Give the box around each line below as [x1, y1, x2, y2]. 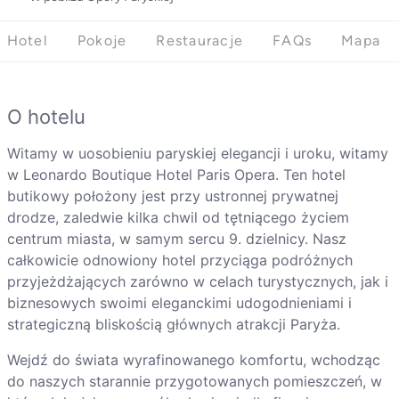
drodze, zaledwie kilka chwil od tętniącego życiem [6, 208, 349, 227]
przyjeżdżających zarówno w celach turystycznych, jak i [6, 273, 388, 291]
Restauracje [156, 32, 243, 50]
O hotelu [6, 105, 85, 129]
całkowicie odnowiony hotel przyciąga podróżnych [6, 251, 353, 270]
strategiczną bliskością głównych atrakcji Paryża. [6, 315, 340, 334]
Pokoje [77, 32, 127, 50]
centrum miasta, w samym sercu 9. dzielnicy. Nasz [6, 230, 346, 248]
